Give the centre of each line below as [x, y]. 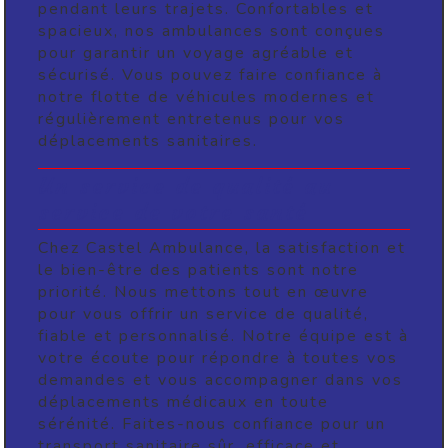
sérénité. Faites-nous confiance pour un [212, 424]
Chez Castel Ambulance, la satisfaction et [222, 248]
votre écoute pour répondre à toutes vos [218, 358]
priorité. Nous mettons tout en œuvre [204, 292]
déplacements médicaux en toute [184, 402]
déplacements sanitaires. [148, 141]
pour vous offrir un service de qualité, [204, 314]
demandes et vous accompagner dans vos [221, 380]
